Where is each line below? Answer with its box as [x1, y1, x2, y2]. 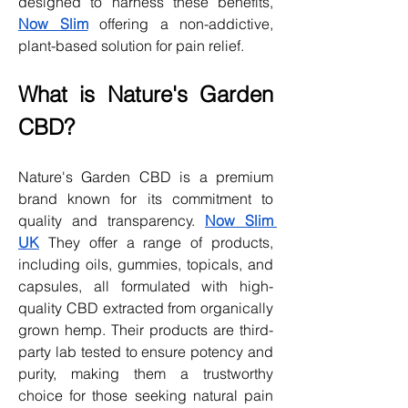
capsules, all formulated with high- [18, 276, 273, 295]
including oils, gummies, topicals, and [18, 254, 273, 273]
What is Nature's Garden [18, 80, 273, 107]
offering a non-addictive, [87, 14, 273, 33]
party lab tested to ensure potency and [18, 342, 273, 361]
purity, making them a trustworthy [18, 363, 273, 382]
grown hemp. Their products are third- [18, 320, 273, 339]
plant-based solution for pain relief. [18, 36, 244, 55]
